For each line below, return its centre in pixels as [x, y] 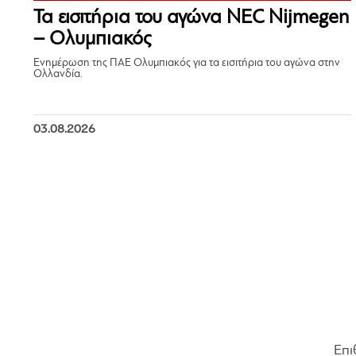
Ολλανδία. [58, 74]
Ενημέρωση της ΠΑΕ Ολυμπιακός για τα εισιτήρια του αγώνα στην [187, 63]
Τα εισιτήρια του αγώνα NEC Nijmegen [191, 17]
